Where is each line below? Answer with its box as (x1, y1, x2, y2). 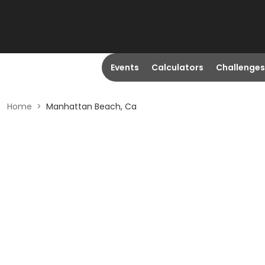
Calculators (151, 62, 203, 73)
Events (110, 62, 139, 73)
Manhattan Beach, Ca (46, 101, 137, 112)
